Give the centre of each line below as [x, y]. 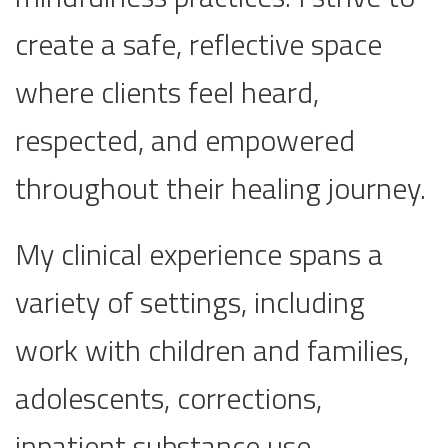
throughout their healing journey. [220, 188]
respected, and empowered [185, 140]
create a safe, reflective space [198, 44]
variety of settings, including [190, 302]
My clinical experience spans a [199, 254]
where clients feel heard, [167, 92]
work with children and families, [212, 350]
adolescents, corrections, [168, 398]
